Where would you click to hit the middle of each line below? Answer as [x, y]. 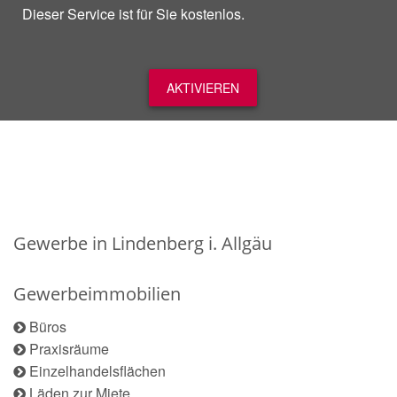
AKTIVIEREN [203, 88]
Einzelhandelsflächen [97, 371]
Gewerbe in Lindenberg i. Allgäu [143, 243]
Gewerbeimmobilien [97, 294]
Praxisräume [69, 349]
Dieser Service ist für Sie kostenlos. [133, 14]
